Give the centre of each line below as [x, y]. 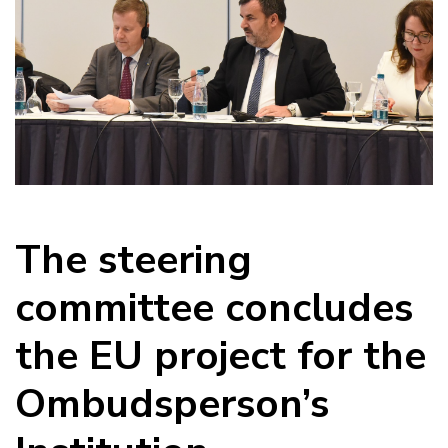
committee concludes [214, 307]
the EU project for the [220, 355]
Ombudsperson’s [172, 403]
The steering [133, 259]
